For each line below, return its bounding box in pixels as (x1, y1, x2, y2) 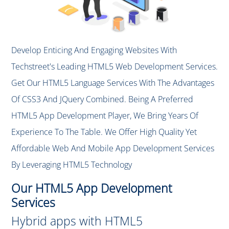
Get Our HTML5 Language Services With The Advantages (11, 77, 214, 89)
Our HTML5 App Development (11, 180, 172, 197)
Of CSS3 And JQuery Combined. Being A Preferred (11, 94, 193, 105)
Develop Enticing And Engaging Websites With (11, 44, 177, 56)
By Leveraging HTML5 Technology (11, 159, 132, 171)
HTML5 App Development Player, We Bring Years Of (11, 110, 198, 122)
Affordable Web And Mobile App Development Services (11, 143, 214, 154)
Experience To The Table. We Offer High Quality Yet (11, 126, 197, 138)
